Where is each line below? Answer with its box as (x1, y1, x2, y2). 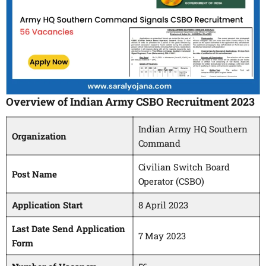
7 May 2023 (138, 230, 186, 242)
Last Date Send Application (11, 223, 125, 235)
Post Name (11, 168, 58, 180)
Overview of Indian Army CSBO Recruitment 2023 (6, 94, 255, 109)
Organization (11, 130, 67, 142)
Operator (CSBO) (138, 175, 204, 188)
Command (138, 137, 181, 150)
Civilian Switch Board (138, 161, 230, 173)
